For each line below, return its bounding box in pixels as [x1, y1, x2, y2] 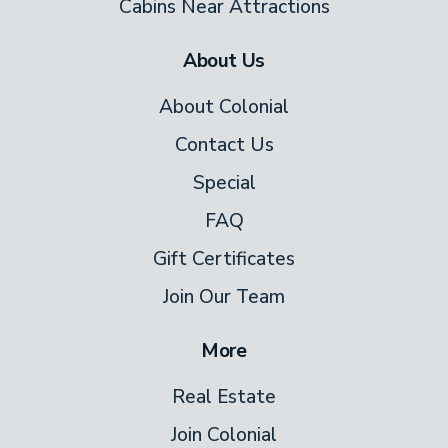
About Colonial [159, 94, 289, 121]
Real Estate [172, 384, 276, 411]
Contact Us [174, 132, 274, 159]
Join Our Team [163, 284, 285, 311]
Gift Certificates [153, 246, 295, 273]
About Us [183, 48, 265, 75]
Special [192, 170, 256, 197]
